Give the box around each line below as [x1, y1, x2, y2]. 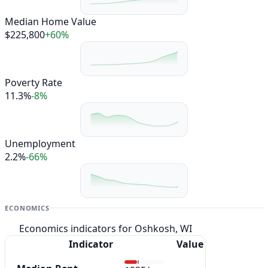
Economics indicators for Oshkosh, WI [19, 222, 192, 236]
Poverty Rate [5, 75, 62, 89]
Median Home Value [5, 14, 96, 28]
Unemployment [5, 137, 75, 151]
